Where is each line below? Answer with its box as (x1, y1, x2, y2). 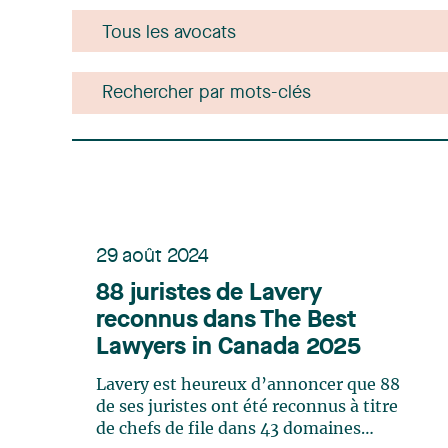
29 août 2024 (96, 247, 209, 267)
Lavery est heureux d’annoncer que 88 (96, 377, 400, 393)
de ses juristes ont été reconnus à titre (96, 399, 398, 415)
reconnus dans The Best (96, 309, 356, 333)
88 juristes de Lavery (96, 282, 322, 306)
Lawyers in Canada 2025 (96, 336, 361, 360)
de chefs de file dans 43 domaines (96, 421, 361, 437)
